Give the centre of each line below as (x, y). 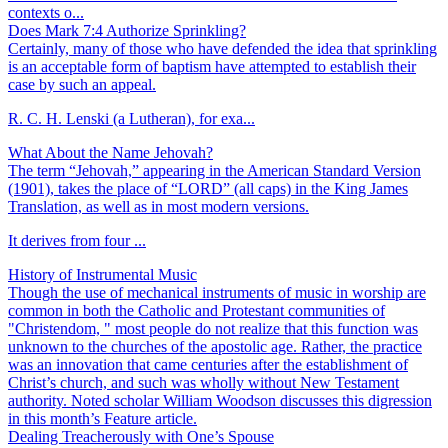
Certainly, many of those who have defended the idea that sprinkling (222, 49)
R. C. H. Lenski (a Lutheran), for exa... (131, 119)
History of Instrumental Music (102, 275)
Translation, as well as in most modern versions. (158, 207)
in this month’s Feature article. (102, 419)
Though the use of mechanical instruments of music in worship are (217, 293)
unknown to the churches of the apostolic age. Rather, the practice (215, 347)
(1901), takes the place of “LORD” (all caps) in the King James (208, 189)
